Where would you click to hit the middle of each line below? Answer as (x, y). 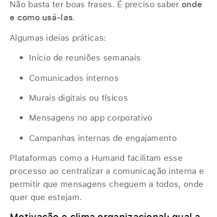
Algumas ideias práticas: (58, 37)
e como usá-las (41, 17)
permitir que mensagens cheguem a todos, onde (107, 184)
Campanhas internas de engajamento (103, 138)
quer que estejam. (46, 197)
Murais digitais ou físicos (78, 98)
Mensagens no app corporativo (91, 118)
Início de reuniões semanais (85, 58)
